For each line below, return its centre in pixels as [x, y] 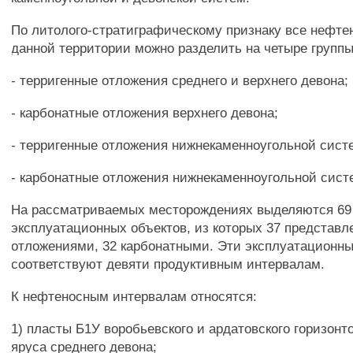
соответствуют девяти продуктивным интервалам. [168, 264]
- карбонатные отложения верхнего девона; [145, 113]
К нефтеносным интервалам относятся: [134, 296]
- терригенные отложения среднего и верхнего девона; [180, 80]
